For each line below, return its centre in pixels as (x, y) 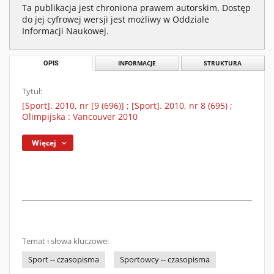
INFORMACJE (137, 63)
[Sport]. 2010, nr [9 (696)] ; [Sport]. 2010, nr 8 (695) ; (127, 106)
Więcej (44, 143)
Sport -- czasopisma (64, 260)
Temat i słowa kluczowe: (65, 241)
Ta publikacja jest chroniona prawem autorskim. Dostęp (136, 8)
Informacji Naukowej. (65, 31)
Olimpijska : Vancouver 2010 (80, 117)
